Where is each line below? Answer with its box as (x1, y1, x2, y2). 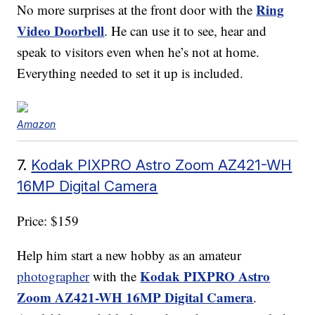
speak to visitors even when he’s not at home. (17, 43, 260, 61)
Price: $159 (17, 212, 79, 230)
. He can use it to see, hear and (104, 22, 267, 40)
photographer (17, 267, 90, 285)
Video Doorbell (17, 21, 105, 41)
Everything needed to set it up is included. (17, 64, 244, 82)
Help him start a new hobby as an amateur (17, 246, 242, 264)
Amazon (17, 118, 56, 131)
